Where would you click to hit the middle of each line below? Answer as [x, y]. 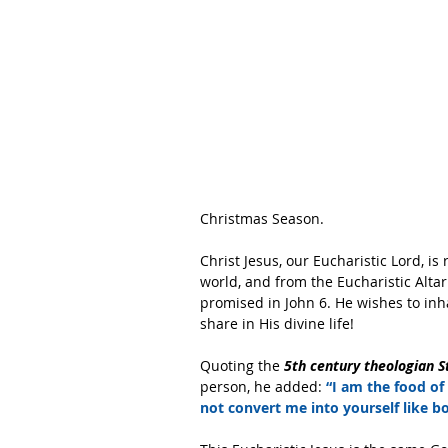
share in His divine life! [277, 323]
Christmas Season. [262, 218]
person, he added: [263, 386]
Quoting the [240, 365]
